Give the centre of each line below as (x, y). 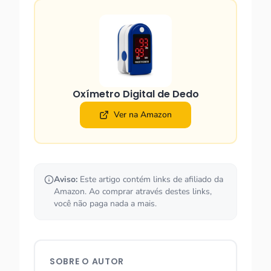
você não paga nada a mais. (105, 204)
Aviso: (66, 179)
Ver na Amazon (143, 115)
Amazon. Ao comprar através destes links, (133, 191)
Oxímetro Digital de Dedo (135, 94)
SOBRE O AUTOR (87, 261)
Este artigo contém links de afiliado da (150, 179)
